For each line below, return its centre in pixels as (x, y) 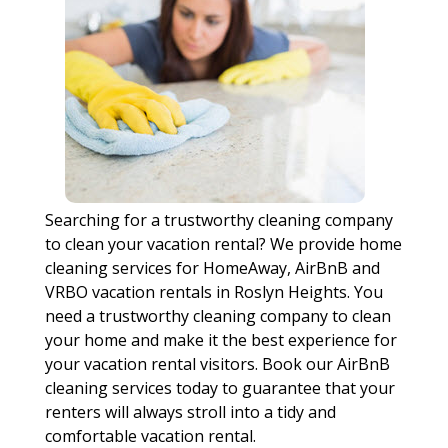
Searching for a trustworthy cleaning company (218, 220)
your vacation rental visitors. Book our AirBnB (217, 364)
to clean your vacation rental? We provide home (223, 244)
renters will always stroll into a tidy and (190, 412)
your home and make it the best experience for (220, 340)
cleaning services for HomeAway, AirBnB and (212, 268)
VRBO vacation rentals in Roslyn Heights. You (213, 292)
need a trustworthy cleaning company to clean (217, 316)
